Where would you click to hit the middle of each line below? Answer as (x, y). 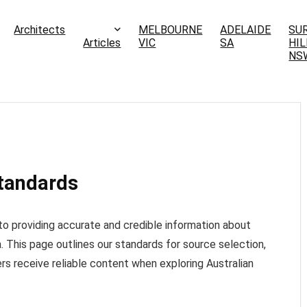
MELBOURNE (171, 30)
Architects (40, 30)
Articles (102, 43)
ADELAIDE (246, 30)
